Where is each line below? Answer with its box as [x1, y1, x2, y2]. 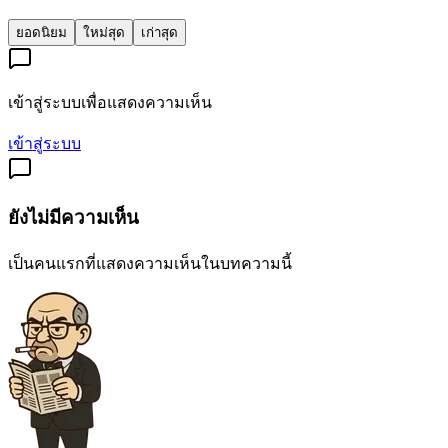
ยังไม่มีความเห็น [8, 206, 139, 228]
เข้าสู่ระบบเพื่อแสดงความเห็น [8, 94, 212, 112]
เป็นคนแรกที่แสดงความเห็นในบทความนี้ [8, 254, 292, 272]
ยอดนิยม [16, 25, 67, 41]
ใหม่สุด [83, 25, 125, 41]
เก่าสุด [141, 25, 178, 41]
